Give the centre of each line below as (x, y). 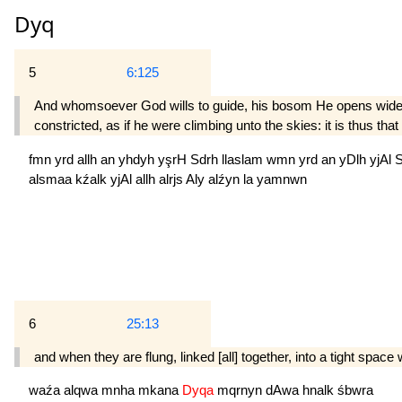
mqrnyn (241, 390)
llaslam (244, 159)
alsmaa (52, 179)
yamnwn (282, 179)
